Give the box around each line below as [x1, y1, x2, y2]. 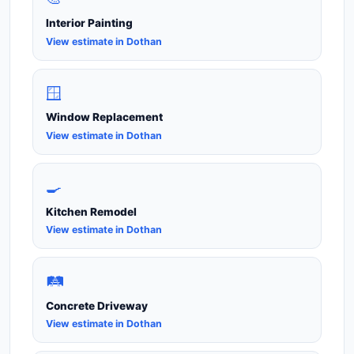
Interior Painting [46, 17, 133, 30]
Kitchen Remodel [46, 205, 137, 218]
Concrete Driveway [46, 299, 148, 312]
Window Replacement [46, 111, 163, 124]
